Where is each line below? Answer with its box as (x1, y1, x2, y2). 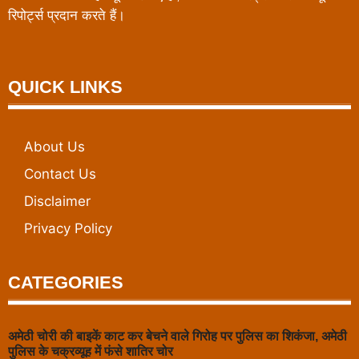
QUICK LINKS (8, 76, 123, 97)
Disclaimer (24, 192, 91, 209)
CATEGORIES (8, 272, 123, 292)
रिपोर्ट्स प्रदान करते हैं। (8, 8, 129, 24)
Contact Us (24, 165, 96, 182)
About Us (24, 138, 85, 155)
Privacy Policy (24, 220, 112, 236)
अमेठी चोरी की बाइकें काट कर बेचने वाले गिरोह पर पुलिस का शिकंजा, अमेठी (8, 329, 347, 343)
